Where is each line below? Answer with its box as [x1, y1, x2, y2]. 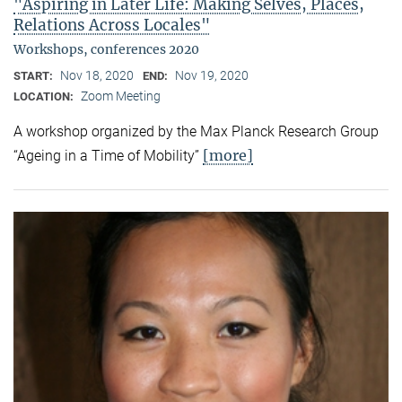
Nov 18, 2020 [60, 68, 134, 83]
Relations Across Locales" [13, 15, 210, 36]
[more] [203, 146, 253, 165]
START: [13, 69, 56, 83]
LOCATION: [13, 90, 76, 104]
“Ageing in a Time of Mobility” [13, 147, 203, 165]
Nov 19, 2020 [175, 68, 249, 83]
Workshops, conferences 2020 [13, 41, 199, 58]
